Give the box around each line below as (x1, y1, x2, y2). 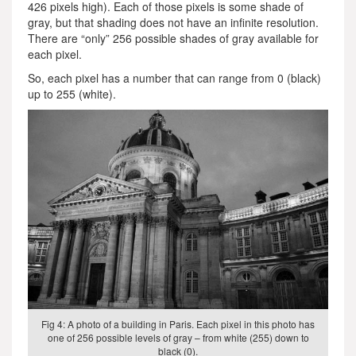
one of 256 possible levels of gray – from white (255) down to (47, 330, 309, 344)
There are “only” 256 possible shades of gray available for (28, 29, 319, 46)
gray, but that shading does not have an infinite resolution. (28, 14, 319, 30)
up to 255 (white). (28, 85, 116, 102)
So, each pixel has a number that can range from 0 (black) (28, 69, 321, 86)
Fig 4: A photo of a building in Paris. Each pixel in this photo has (41, 316, 315, 331)
